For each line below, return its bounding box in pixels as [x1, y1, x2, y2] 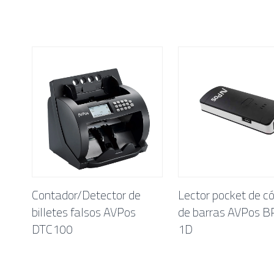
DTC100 [31, 220, 73, 239]
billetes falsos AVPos [31, 202, 136, 222]
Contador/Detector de [31, 185, 141, 205]
